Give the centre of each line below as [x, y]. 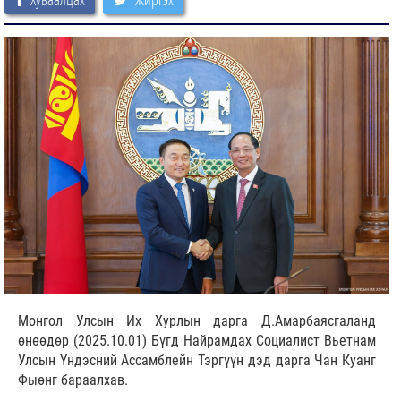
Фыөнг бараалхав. [75, 380]
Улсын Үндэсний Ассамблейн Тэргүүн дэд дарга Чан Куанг [197, 361]
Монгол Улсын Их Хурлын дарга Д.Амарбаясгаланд [197, 321]
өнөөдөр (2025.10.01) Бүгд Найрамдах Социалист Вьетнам [197, 341]
